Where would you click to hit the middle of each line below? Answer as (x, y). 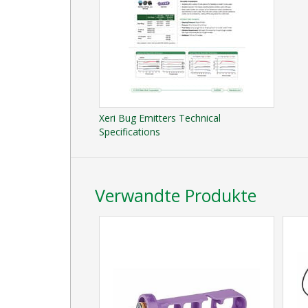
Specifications (130, 131)
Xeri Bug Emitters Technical (160, 118)
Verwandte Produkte (176, 195)
